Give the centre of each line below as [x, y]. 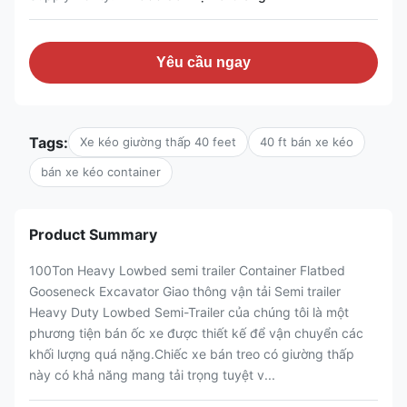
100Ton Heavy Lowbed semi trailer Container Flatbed [187, 270]
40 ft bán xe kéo [307, 142]
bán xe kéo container [101, 172]
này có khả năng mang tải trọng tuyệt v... [152, 375]
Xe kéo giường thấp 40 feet [158, 142]
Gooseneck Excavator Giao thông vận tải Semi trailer [185, 291]
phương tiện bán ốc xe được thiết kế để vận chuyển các [196, 333]
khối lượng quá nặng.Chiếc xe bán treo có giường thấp [192, 354]
